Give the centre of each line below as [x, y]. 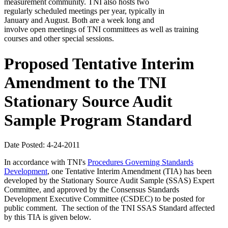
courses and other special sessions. [59, 39]
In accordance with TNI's [46, 162]
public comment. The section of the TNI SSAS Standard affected [109, 208]
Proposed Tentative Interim [99, 63]
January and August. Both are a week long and [79, 20]
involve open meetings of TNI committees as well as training [101, 30]
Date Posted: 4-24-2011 [42, 145]
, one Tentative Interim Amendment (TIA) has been [130, 172]
